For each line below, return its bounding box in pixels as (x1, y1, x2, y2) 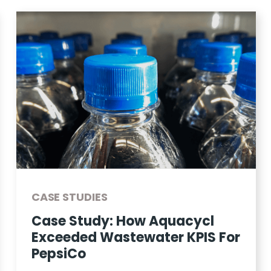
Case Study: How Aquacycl (31, 211, 214, 230)
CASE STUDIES (31, 189, 108, 204)
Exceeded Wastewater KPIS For (31, 227, 240, 247)
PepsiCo (31, 244, 86, 263)
